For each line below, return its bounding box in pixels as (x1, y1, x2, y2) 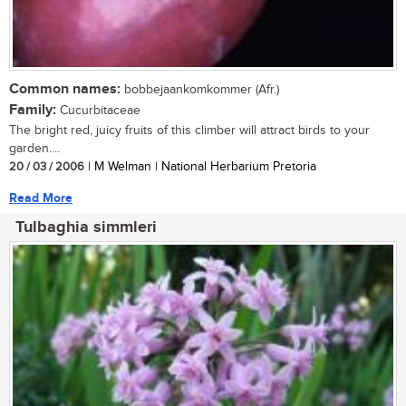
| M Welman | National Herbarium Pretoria (84, 159, 316, 174)
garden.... (9, 140, 60, 156)
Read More (9, 189, 72, 206)
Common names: (9, 80, 121, 98)
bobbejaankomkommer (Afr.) (121, 82, 279, 97)
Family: (9, 101, 56, 119)
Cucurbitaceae (56, 102, 140, 118)
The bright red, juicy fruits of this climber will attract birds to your (9, 122, 370, 138)
